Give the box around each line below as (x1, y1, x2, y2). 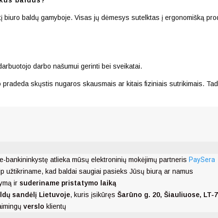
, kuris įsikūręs (70, 190, 117, 199)
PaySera (189, 155, 215, 163)
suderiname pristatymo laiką (19, 179, 116, 187)
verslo (23, 202, 44, 210)
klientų (44, 202, 66, 210)
